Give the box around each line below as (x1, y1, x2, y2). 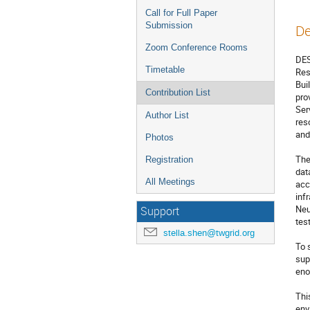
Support (140, 204, 179, 219)
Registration (145, 154, 193, 165)
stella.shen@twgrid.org (163, 227, 255, 239)
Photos (145, 132, 174, 143)
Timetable (145, 64, 185, 75)
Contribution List (145, 87, 210, 98)
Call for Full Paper (145, 8, 217, 18)
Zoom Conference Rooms (145, 42, 248, 53)
